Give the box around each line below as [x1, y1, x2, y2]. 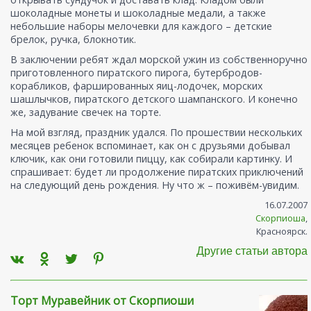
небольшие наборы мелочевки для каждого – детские [10, 19, 272, 33]
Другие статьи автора [196, 245, 308, 258]
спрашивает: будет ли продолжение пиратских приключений [10, 165, 303, 179]
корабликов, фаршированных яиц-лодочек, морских [10, 79, 262, 93]
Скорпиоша [255, 212, 305, 225]
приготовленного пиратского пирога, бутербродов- [10, 66, 262, 80]
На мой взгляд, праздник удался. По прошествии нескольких [10, 126, 302, 140]
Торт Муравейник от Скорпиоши [10, 293, 194, 309]
